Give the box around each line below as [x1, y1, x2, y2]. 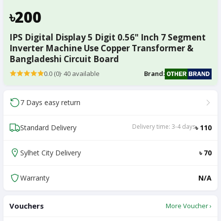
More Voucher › [166, 201, 212, 210]
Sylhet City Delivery [20, 148, 81, 158]
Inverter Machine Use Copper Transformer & [9, 42, 193, 54]
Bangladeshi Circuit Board [9, 53, 119, 65]
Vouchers [9, 201, 44, 211]
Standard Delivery [20, 123, 76, 133]
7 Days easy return [20, 98, 80, 108]
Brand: [144, 69, 165, 78]
